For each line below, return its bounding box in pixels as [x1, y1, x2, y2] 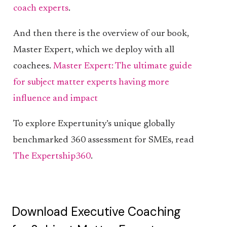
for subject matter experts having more [13, 78, 169, 87]
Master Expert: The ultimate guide [53, 62, 192, 71]
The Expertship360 [13, 152, 91, 161]
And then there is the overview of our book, [13, 29, 189, 39]
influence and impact [13, 94, 98, 103]
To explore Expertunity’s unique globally [13, 120, 175, 129]
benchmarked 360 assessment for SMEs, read [13, 136, 194, 145]
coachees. [13, 62, 53, 71]
